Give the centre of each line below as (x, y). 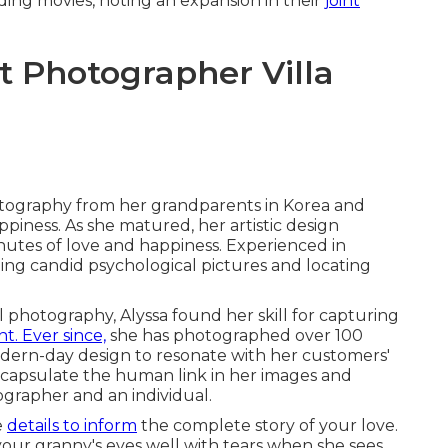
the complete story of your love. (267, 425)
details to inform (72, 425)
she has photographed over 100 (234, 335)
